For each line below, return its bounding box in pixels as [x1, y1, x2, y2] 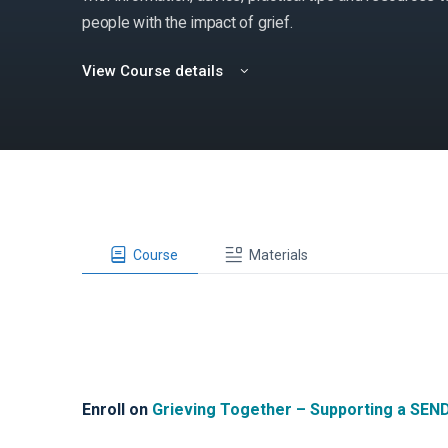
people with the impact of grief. [82, 13, 293, 33]
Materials [248, 246, 308, 263]
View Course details [82, 62, 227, 81]
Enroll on [82, 400, 152, 420]
